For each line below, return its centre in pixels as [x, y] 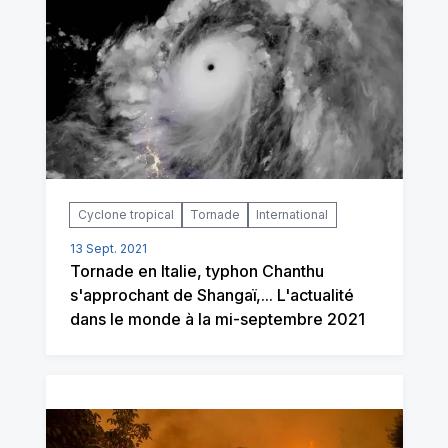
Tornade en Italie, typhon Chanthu [196, 271]
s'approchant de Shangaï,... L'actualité [211, 295]
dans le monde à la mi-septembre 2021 [217, 319]
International [291, 215]
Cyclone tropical [125, 215]
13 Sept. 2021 [108, 249]
